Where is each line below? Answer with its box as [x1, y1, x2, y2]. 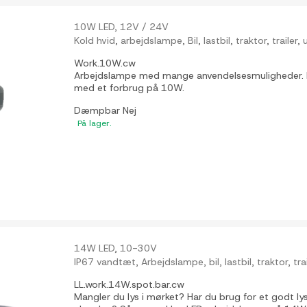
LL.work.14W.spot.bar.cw [74, 278, 185, 291]
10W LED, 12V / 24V [74, 21, 169, 33]
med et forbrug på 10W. [74, 82, 185, 94]
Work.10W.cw [74, 57, 136, 69]
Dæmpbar [74, 104, 123, 116]
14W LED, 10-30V [74, 242, 158, 255]
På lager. [77, 118, 112, 129]
